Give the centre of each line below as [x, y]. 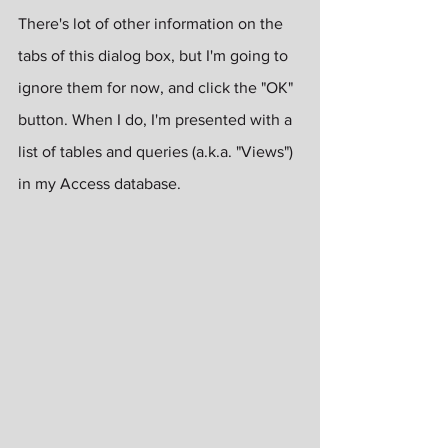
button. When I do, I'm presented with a [157, 119]
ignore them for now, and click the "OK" [157, 87]
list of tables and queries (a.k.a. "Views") [157, 151]
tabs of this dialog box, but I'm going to [155, 55]
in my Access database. [101, 183]
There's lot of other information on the [152, 23]
